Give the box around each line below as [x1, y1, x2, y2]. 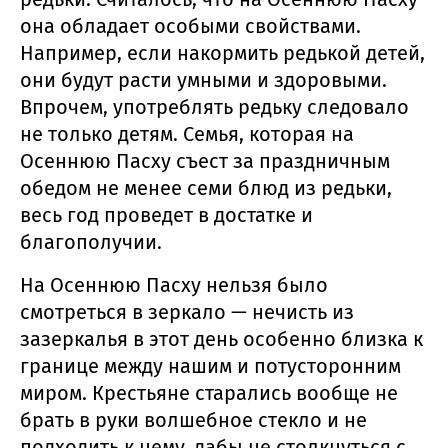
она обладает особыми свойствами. [20, 13, 361, 38]
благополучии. [20, 229, 172, 254]
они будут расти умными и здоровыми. [20, 67, 387, 92]
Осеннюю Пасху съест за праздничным [20, 148, 390, 173]
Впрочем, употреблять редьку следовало [20, 94, 409, 119]
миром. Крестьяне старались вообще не [20, 380, 398, 405]
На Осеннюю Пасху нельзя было [20, 272, 328, 297]
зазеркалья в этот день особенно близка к [20, 326, 423, 351]
